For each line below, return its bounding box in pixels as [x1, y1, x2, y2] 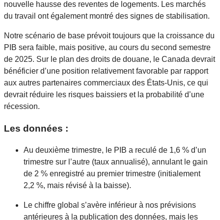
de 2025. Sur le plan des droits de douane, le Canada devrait [4, 55, 215, 63]
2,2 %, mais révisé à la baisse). [24, 181, 131, 190]
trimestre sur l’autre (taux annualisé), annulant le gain [24, 158, 208, 166]
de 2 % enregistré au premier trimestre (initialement [24, 169, 200, 178]
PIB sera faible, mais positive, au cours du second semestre [4, 43, 211, 52]
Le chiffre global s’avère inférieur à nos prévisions [24, 201, 196, 210]
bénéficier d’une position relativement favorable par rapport [4, 66, 208, 75]
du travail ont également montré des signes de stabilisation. [4, 11, 212, 20]
